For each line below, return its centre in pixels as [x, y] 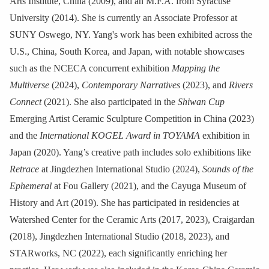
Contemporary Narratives [131, 85]
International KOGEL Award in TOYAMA [120, 136]
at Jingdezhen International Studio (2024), [121, 169]
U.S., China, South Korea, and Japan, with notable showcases [127, 52]
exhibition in [225, 136]
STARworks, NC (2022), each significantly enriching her [118, 253]
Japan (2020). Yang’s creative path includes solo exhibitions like [130, 153]
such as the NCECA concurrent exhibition [91, 68]
